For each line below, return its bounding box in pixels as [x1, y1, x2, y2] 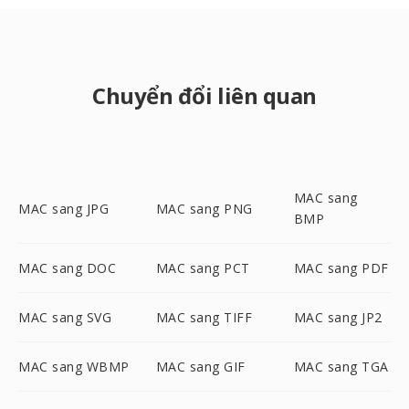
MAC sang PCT [155, 259, 250, 277]
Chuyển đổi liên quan [92, 80, 317, 110]
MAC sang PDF [293, 259, 389, 277]
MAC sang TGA [293, 358, 389, 375]
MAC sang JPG [18, 199, 109, 217]
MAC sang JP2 [293, 309, 383, 326]
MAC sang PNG [155, 199, 253, 217]
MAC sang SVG [18, 309, 111, 326]
